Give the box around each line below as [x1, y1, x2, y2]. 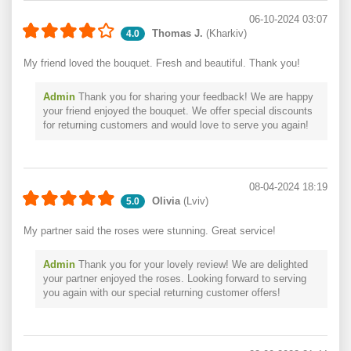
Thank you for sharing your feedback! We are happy [75, 91, 313, 103]
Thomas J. [152, 27, 203, 39]
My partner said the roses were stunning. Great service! [24, 225, 276, 237]
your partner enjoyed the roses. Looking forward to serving [43, 273, 306, 284]
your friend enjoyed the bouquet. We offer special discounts [43, 105, 313, 117]
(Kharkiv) [203, 27, 247, 39]
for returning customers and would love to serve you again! [43, 119, 309, 131]
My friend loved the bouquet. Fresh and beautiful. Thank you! [24, 57, 300, 69]
